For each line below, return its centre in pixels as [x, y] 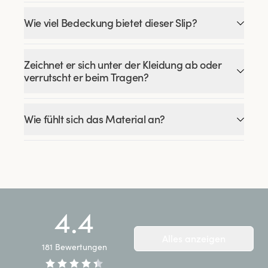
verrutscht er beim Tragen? [86, 77]
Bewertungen [81, 247]
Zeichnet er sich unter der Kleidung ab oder [123, 65]
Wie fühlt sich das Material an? [95, 119]
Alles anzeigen [194, 239]
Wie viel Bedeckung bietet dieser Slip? [111, 23]
